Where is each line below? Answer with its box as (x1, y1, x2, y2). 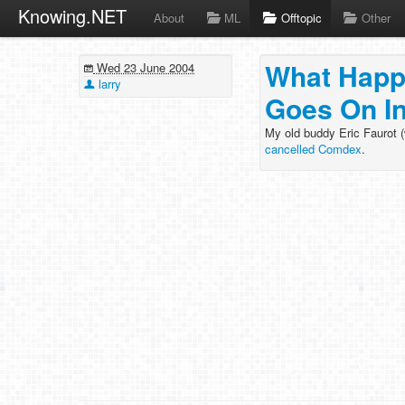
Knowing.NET (18, 3, 127, 29)
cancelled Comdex (265, 140, 362, 157)
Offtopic (280, 9, 322, 26)
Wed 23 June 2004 (93, 59, 194, 76)
